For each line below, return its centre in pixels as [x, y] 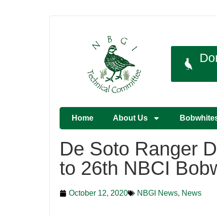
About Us [130, 118]
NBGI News [157, 193]
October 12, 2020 [98, 193]
